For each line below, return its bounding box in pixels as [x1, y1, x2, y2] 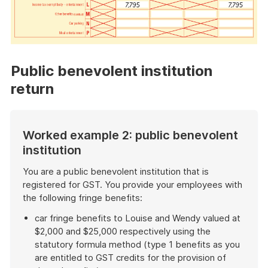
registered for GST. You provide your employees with [23, 179, 242, 191]
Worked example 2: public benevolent [23, 128, 238, 143]
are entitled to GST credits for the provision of [35, 252, 226, 264]
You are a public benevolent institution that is [23, 166, 209, 178]
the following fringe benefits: [23, 192, 142, 204]
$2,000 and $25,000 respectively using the [35, 226, 211, 237]
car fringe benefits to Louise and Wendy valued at [35, 212, 240, 224]
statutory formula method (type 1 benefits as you [35, 239, 240, 251]
